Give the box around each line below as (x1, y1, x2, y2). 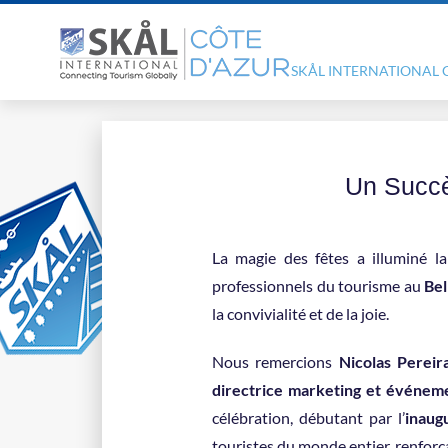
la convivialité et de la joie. (212, 304, 389, 323)
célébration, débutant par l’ (212, 408, 406, 427)
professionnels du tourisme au (212, 276, 425, 295)
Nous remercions (212, 352, 339, 371)
